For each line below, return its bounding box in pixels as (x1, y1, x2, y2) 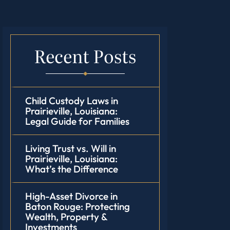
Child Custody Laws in (25, 94, 118, 107)
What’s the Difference (25, 163, 118, 175)
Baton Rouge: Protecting (25, 200, 130, 213)
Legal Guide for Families (25, 115, 129, 127)
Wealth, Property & (25, 210, 108, 223)
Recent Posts (33, 43, 136, 68)
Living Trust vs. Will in (25, 142, 116, 155)
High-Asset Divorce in (25, 190, 118, 202)
